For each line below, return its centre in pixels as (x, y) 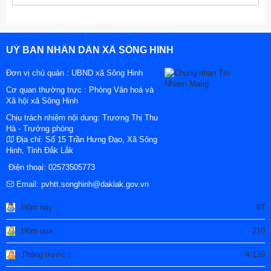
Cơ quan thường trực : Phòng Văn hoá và (80, 90)
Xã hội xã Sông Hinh (42, 101)
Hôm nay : (39, 207)
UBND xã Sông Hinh (107, 73)
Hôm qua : (39, 231)
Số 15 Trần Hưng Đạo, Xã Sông (100, 140)
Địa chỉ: (30, 140)
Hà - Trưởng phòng (40, 129)
